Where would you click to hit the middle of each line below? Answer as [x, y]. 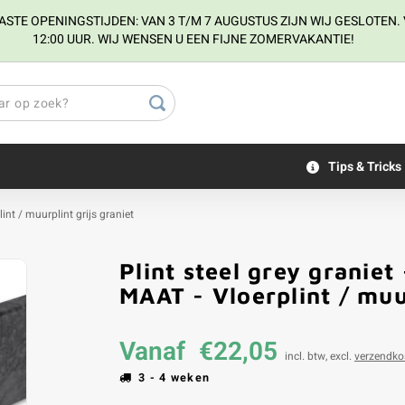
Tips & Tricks [365, 166]
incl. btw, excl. [320, 356]
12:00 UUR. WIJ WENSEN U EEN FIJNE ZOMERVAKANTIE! [193, 39]
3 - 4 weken [174, 378]
